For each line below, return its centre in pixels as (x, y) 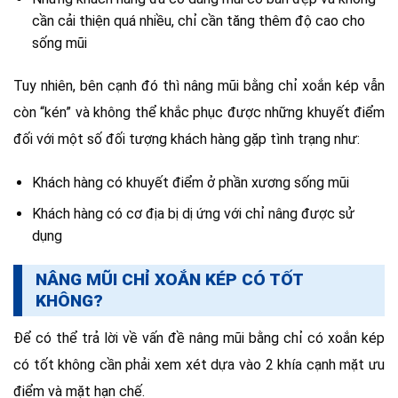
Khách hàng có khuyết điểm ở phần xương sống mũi (190, 182)
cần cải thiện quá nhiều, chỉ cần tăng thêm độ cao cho (198, 21)
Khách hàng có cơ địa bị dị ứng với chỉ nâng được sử (193, 213)
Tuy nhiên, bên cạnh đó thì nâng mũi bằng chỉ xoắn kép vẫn (199, 86)
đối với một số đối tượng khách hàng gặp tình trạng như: (187, 139)
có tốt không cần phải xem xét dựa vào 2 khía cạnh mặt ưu (199, 364)
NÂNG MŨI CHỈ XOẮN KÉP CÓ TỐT (169, 280)
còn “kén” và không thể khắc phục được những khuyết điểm (199, 113)
